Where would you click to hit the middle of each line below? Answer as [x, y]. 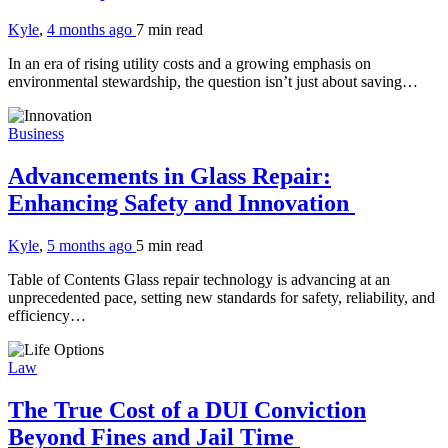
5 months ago [91, 246]
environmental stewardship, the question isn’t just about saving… [213, 82]
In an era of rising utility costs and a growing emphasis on [189, 64]
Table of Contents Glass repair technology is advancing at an [199, 280]
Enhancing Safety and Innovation [181, 203]
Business [36, 134]
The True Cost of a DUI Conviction [187, 410]
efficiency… [47, 316]
